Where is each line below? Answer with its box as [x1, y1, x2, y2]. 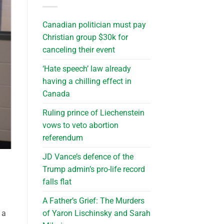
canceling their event [42, 44, 115, 54]
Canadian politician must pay [42, 19, 146, 29]
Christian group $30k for [42, 32, 128, 42]
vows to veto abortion [42, 120, 118, 130]
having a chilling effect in [42, 76, 131, 86]
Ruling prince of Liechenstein [42, 107, 144, 117]
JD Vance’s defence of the [42, 151, 133, 161]
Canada [42, 88, 70, 98]
